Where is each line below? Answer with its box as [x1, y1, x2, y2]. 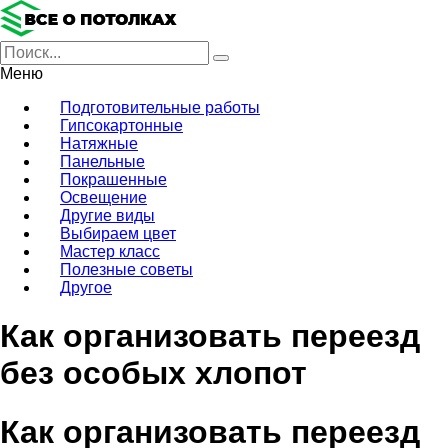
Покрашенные [60, 171, 167, 188]
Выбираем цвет [60, 225, 176, 242]
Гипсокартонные [60, 117, 183, 134]
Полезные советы [60, 261, 193, 278]
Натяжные [60, 135, 138, 152]
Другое [60, 279, 112, 296]
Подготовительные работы [60, 99, 260, 116]
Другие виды [60, 207, 155, 224]
